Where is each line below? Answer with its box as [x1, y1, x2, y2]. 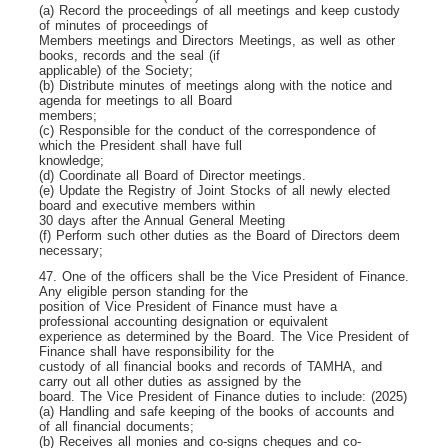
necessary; [39, 242, 103, 258]
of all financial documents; [39, 418, 194, 434]
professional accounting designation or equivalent [39, 313, 328, 329]
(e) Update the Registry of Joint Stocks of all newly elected [39, 182, 390, 198]
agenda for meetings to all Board [39, 92, 232, 108]
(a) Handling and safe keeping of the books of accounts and [39, 403, 394, 419]
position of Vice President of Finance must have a [39, 298, 337, 314]
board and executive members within [39, 197, 255, 213]
